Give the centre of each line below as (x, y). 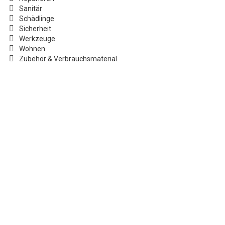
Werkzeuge (37, 39)
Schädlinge (37, 19)
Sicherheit (35, 29)
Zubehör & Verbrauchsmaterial (68, 59)
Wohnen (32, 49)
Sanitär (31, 9)
